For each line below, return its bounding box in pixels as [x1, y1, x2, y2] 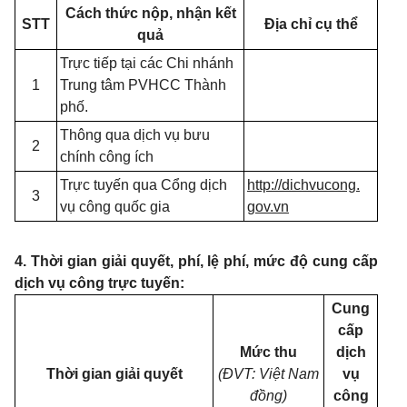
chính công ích [60, 149, 154, 164]
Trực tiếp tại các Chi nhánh [60, 55, 233, 71]
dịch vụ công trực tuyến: [15, 275, 184, 291]
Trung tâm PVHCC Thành [60, 77, 226, 93]
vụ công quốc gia [60, 199, 170, 214]
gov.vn [247, 199, 289, 214]
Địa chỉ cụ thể [263, 16, 358, 32]
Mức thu [240, 344, 297, 360]
